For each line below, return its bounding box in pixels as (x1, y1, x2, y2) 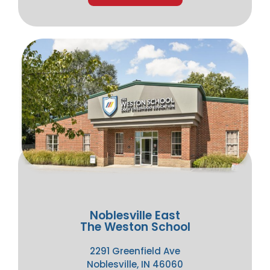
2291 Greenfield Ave (90, 244, 180, 257)
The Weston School (80, 218, 190, 235)
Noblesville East (90, 207, 180, 224)
